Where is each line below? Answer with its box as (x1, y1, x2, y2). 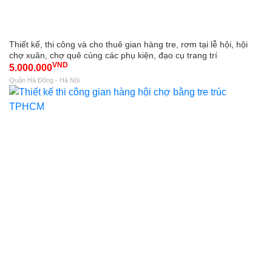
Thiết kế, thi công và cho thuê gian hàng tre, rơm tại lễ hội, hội (9, 39, 248, 49)
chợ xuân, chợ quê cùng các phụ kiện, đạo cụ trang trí (9, 50, 217, 60)
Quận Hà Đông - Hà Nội (9, 76, 80, 84)
